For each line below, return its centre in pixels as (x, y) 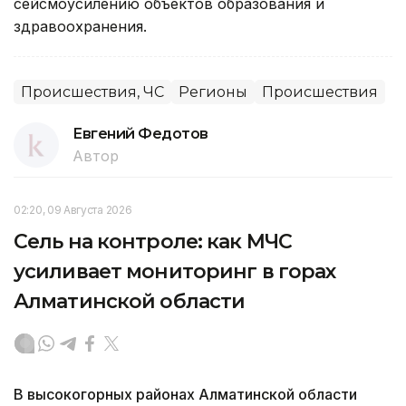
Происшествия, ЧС (92, 92)
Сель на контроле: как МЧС (153, 241)
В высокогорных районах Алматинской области (185, 394)
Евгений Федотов (140, 133)
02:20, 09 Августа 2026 (73, 209)
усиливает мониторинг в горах (175, 271)
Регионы (213, 92)
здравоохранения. (80, 26)
